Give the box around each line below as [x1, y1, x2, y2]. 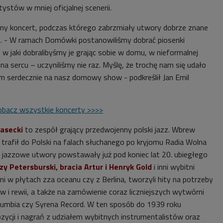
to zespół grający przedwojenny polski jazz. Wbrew [25, 123, 195, 136]
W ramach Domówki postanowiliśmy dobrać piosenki [9, 34, 185, 46]
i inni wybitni [154, 161, 195, 173]
